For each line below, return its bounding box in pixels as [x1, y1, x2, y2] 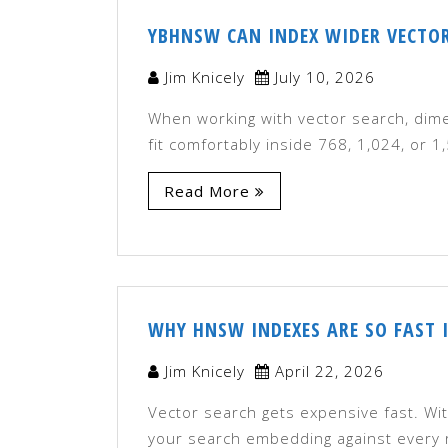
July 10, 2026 [275, 66, 375, 87]
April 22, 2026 [275, 360, 384, 381]
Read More [164, 180, 250, 201]
